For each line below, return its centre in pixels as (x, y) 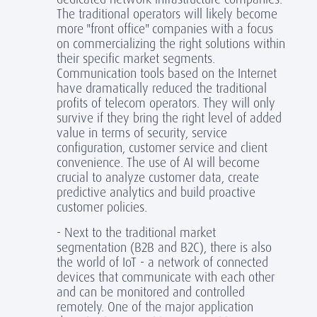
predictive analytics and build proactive (156, 192)
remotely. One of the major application (155, 307)
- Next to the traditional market (136, 232)
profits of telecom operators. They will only (166, 103)
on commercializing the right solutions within (171, 44)
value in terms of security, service (142, 133)
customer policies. (102, 207)
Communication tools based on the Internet (167, 73)
